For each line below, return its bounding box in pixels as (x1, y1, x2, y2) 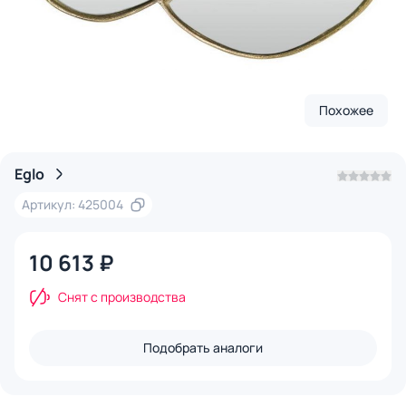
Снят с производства (58, 288, 186, 306)
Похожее (318, 101, 373, 120)
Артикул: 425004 (78, 196, 123, 214)
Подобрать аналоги (143, 339, 263, 357)
